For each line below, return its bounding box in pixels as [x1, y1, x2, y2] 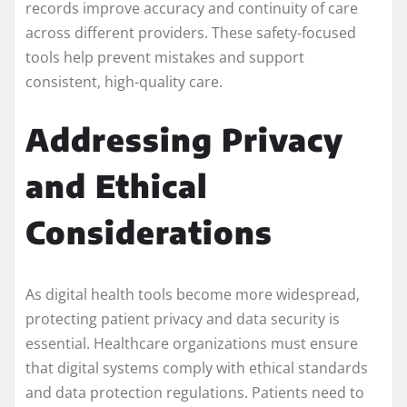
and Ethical [25, 166, 208, 205]
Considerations [25, 213, 273, 252]
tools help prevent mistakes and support [25, 47, 304, 68]
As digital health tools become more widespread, [25, 284, 360, 305]
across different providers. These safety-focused [25, 23, 356, 44]
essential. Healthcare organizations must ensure [25, 333, 358, 354]
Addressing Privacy [25, 120, 343, 159]
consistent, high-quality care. [25, 72, 223, 93]
